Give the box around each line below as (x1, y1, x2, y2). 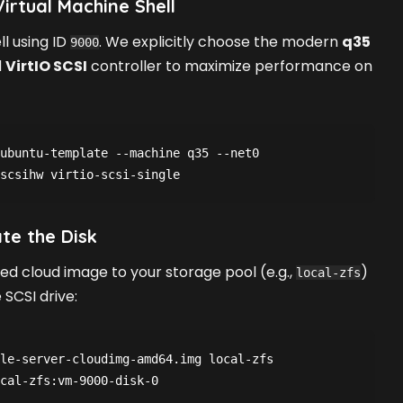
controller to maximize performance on (87, 56, 372, 77)
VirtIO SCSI (5, 56, 87, 77)
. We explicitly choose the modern (99, 31, 342, 53)
